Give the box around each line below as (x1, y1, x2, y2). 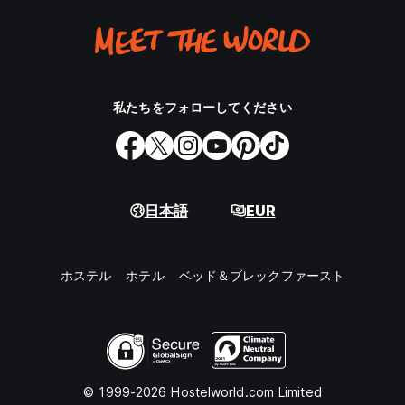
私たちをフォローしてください (113, 99, 292, 116)
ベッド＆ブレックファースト (178, 268, 345, 284)
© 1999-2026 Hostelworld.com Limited (83, 384, 322, 400)
